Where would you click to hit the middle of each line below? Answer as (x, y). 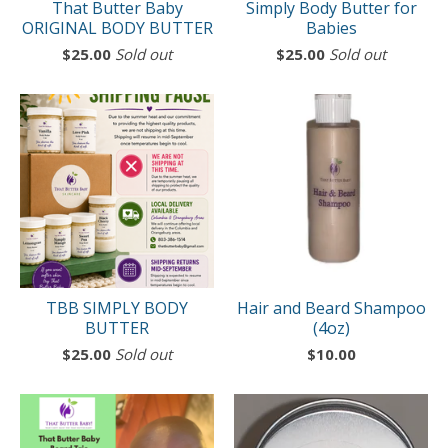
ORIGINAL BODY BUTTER (117, 28)
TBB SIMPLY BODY (117, 308)
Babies (331, 28)
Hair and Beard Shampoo (331, 308)
